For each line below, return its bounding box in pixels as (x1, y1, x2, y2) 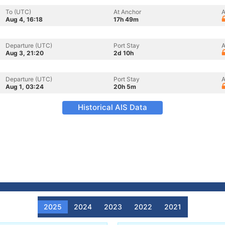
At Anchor (114, 8, 141, 16)
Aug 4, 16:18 (6, 16, 43, 23)
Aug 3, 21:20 (6, 49, 44, 57)
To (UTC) (6, 8, 31, 16)
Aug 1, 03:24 (6, 83, 44, 90)
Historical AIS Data (78, 102, 147, 112)
